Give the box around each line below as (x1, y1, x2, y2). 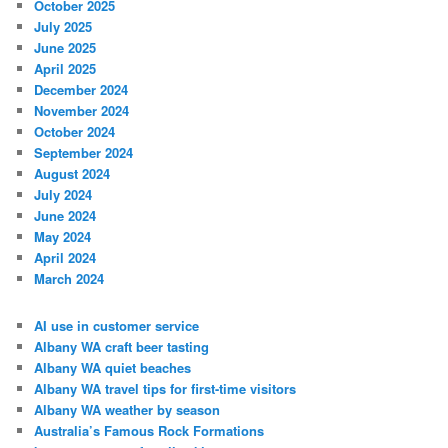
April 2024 (34, 248, 97, 268)
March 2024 (34, 269, 105, 289)
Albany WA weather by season (34, 400, 221, 420)
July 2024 (34, 185, 93, 205)
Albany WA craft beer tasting (34, 337, 210, 357)
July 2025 (34, 17, 93, 37)
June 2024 (34, 206, 97, 226)
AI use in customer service (34, 316, 200, 336)
